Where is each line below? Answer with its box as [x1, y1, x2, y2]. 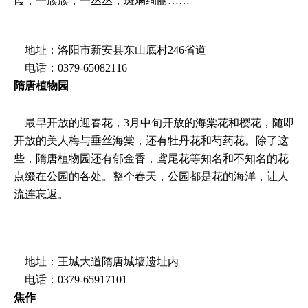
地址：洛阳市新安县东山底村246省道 [14, 43, 206, 56]
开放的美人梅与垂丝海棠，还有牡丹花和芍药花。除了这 [14, 134, 289, 146]
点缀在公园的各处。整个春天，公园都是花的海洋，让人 [14, 170, 289, 182]
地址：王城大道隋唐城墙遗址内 [14, 255, 179, 267]
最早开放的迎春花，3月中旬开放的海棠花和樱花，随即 [14, 116, 294, 129]
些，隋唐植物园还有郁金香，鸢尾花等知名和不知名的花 [14, 152, 289, 164]
